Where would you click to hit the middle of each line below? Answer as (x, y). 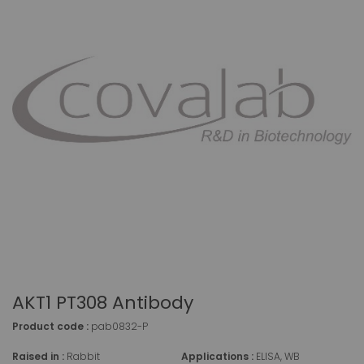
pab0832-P (119, 326)
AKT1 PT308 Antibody (103, 302)
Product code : (52, 326)
